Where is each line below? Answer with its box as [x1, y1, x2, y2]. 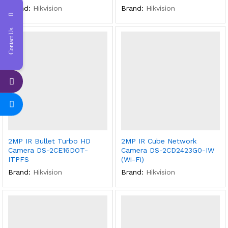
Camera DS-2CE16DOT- [8, 146, 88, 154]
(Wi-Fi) [121, 155, 144, 163]
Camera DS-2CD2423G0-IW [121, 146, 214, 154]
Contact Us [8, 27, 15, 54]
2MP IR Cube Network [121, 137, 196, 145]
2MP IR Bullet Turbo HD [8, 137, 91, 145]
